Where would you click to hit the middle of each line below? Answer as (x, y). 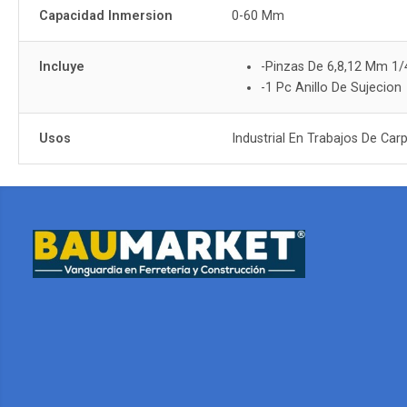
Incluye (62, 67)
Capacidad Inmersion (106, 16)
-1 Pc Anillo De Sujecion (332, 88)
